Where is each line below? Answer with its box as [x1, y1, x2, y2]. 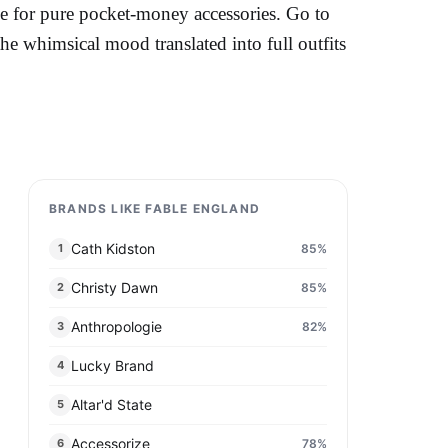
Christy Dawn [71, 279, 158, 297]
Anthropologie [71, 318, 162, 336]
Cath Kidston [71, 240, 155, 258]
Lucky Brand [71, 357, 154, 375]
